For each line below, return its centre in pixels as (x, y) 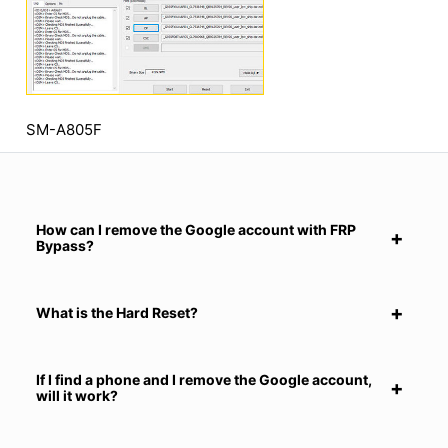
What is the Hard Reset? (117, 313)
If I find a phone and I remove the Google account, (204, 380)
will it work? (77, 396)
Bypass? (65, 246)
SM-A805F (64, 130)
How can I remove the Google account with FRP (196, 230)
